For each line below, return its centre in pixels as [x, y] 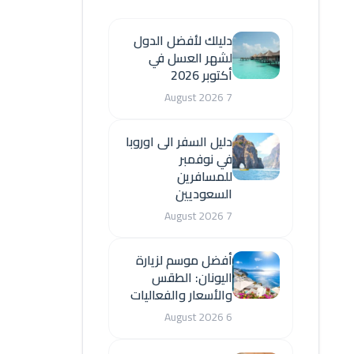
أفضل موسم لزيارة [184, 260]
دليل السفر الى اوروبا [179, 141]
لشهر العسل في [190, 58]
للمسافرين [205, 176]
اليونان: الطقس [192, 277]
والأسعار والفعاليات [181, 295]
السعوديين [204, 194]
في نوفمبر [206, 159]
